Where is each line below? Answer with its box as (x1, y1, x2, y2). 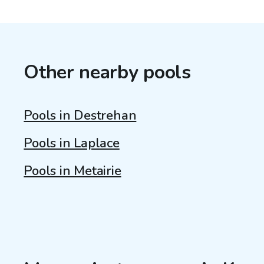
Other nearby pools (24, 60, 191, 85)
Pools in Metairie (24, 161, 121, 180)
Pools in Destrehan (24, 106, 137, 124)
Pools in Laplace (24, 134, 120, 152)
